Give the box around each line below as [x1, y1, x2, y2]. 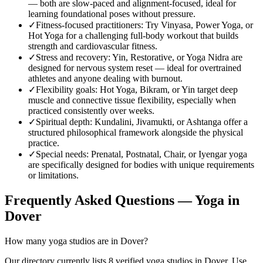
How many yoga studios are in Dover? [5, 236, 148, 247]
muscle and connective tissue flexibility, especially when [28, 95, 236, 106]
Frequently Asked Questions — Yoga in [5, 193, 240, 208]
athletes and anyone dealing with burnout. [28, 73, 183, 84]
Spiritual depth [36, 117, 90, 127]
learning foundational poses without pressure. [28, 9, 195, 19]
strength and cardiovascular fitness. [28, 41, 157, 52]
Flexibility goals [36, 85, 95, 95]
